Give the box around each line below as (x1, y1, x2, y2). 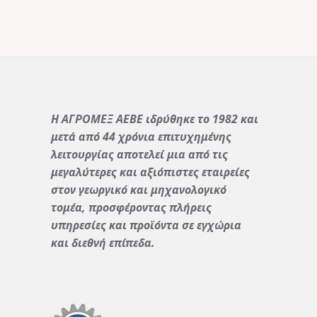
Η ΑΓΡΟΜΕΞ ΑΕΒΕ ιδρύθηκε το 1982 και (51, 111, 258, 127)
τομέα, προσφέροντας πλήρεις (51, 200, 212, 215)
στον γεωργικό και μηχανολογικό (51, 182, 226, 197)
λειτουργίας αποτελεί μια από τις (51, 146, 228, 162)
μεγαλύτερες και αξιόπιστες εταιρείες (51, 164, 250, 180)
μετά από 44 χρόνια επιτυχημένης (51, 129, 231, 144)
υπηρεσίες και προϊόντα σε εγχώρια (51, 217, 241, 233)
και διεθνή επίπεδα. (51, 235, 155, 250)
